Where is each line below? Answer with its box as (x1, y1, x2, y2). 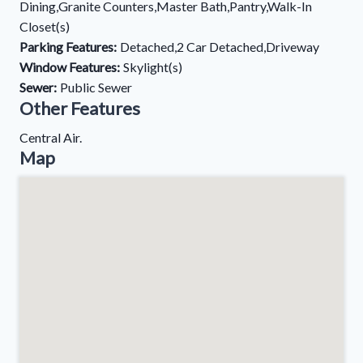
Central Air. (19, 130, 82, 145)
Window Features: (19, 59, 120, 75)
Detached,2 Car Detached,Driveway (120, 39, 319, 54)
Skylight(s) (123, 59, 182, 75)
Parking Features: (19, 39, 117, 54)
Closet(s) (19, 19, 70, 34)
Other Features (19, 97, 140, 119)
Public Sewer (60, 79, 132, 95)
